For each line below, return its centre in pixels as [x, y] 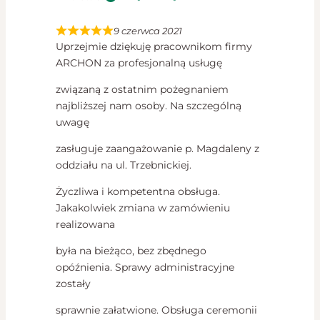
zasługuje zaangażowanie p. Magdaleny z [157, 149]
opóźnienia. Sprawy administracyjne [145, 267]
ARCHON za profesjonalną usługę [139, 63]
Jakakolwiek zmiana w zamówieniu [143, 208]
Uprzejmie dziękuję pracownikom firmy [154, 47]
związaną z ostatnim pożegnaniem [142, 90]
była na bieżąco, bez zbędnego [131, 251]
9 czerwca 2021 [148, 31]
